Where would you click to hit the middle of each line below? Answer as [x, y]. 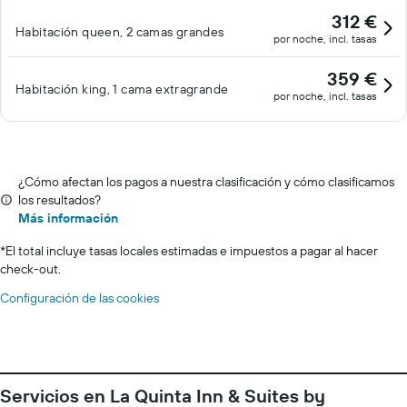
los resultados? [60, 200]
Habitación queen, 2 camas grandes [120, 32]
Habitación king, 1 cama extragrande [122, 89]
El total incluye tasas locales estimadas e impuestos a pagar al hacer [192, 251]
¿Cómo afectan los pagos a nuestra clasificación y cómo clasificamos [206, 182]
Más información [68, 218]
